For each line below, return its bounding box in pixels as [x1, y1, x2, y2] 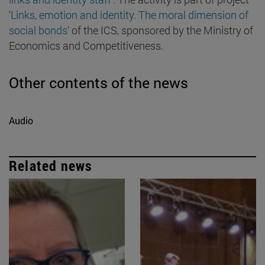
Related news [9, 156, 92, 175]
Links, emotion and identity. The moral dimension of [11, 7, 248, 22]
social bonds [9, 22, 67, 37]
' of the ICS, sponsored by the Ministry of [67, 22, 253, 37]
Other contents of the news [9, 72, 188, 92]
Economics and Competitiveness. [9, 38, 163, 53]
